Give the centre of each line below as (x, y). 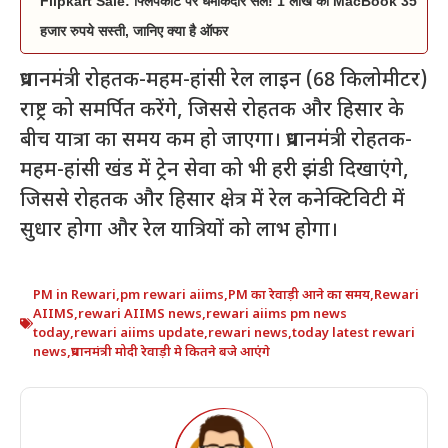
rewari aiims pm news (276, 314)
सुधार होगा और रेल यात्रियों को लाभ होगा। (179, 230)
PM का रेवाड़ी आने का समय (299, 295)
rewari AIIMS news (140, 314)
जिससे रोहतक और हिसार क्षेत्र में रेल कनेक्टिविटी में (212, 200)
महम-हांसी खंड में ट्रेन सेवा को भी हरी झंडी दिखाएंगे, (214, 170)
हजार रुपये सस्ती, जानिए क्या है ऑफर (134, 30)
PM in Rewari (74, 295)
